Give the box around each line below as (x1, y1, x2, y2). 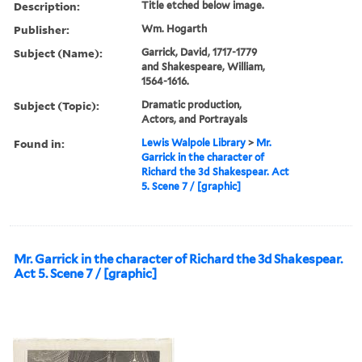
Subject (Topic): (14, 97, 99, 113)
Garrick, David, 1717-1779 (141, 45, 258, 58)
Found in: (14, 135, 65, 151)
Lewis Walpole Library (141, 136, 246, 149)
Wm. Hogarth (141, 22, 208, 35)
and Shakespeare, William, (141, 60, 266, 73)
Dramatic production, (141, 98, 242, 111)
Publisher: (14, 21, 69, 37)
